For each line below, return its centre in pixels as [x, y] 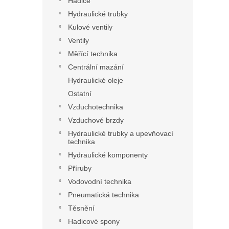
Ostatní [80, 94]
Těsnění [81, 208]
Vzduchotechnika [96, 107]
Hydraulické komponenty [108, 155]
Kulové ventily [90, 27]
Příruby [80, 168]
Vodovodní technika [100, 182]
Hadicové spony [94, 222]
